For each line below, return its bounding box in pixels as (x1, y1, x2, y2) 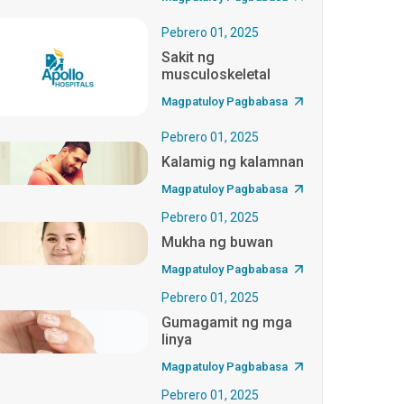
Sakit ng (161, 48, 216, 66)
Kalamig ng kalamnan (161, 152, 305, 170)
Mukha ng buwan (161, 233, 274, 251)
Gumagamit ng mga (161, 313, 293, 331)
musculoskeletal (161, 65, 271, 83)
